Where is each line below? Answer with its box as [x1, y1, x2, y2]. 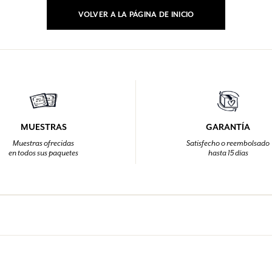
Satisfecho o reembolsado [186, 138, 270, 148]
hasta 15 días [208, 148, 248, 158]
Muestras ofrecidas [13, 138, 74, 148]
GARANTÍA [206, 121, 250, 132]
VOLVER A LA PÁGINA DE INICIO [78, 10, 194, 19]
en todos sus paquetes [8, 148, 78, 158]
